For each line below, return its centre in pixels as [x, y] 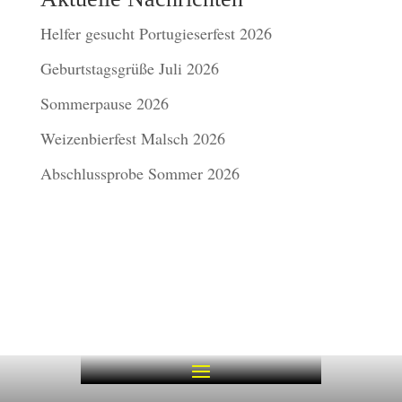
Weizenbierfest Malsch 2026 [132, 138]
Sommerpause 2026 [104, 103]
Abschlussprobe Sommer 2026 [140, 173]
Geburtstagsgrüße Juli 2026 [129, 68]
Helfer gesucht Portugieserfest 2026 [156, 33]
